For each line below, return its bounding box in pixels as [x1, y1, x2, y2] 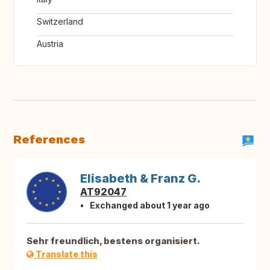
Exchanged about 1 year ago [90, 200, 210, 211]
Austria [37, 39, 63, 49]
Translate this [34, 249, 98, 260]
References [13, 132, 85, 147]
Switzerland [37, 16, 83, 27]
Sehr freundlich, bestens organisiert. [27, 235, 200, 247]
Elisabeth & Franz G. [80, 171, 201, 186]
